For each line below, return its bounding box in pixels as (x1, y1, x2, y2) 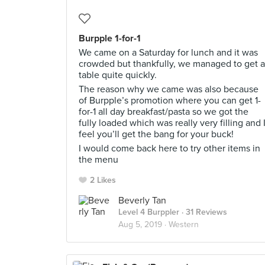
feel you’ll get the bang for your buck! (79, 128, 234, 140)
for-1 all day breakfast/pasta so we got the (79, 106, 248, 118)
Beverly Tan (118, 195, 166, 206)
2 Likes (90, 175, 116, 185)
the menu (79, 154, 118, 166)
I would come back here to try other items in (79, 143, 260, 154)
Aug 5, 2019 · (118, 219, 169, 230)
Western (169, 219, 199, 230)
